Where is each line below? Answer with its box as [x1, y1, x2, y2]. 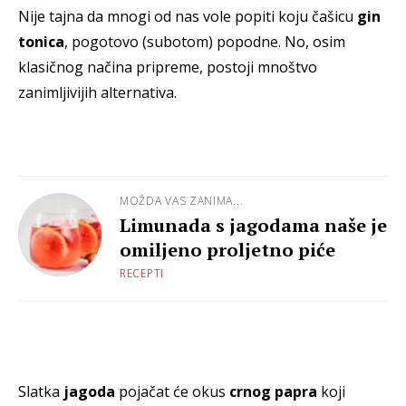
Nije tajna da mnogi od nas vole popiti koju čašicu [18, 6, 353, 27]
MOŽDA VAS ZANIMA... [120, 193, 244, 209]
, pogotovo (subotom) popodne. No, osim [64, 32, 345, 53]
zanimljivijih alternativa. [18, 82, 177, 103]
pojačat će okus [115, 382, 229, 402]
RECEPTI [120, 266, 164, 282]
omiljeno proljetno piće [120, 237, 335, 263]
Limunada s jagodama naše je [120, 213, 387, 238]
